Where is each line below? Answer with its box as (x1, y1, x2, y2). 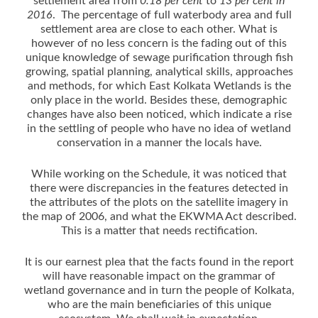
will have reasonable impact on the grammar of (43, 270, 275, 282)
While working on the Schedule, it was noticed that (31, 168, 287, 180)
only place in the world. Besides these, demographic (31, 94, 287, 106)
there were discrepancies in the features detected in (30, 182, 288, 194)
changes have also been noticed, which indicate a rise (26, 108, 292, 120)
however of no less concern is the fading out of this (31, 37, 287, 49)
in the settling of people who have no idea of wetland (27, 122, 291, 134)
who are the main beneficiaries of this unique (47, 298, 271, 310)
